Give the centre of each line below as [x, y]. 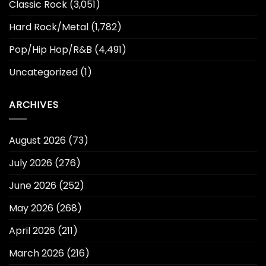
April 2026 [32, 231]
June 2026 [33, 186]
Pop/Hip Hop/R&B [50, 49]
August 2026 [37, 141]
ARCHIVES [34, 104]
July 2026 [31, 163]
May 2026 [31, 208]
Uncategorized [43, 72]
